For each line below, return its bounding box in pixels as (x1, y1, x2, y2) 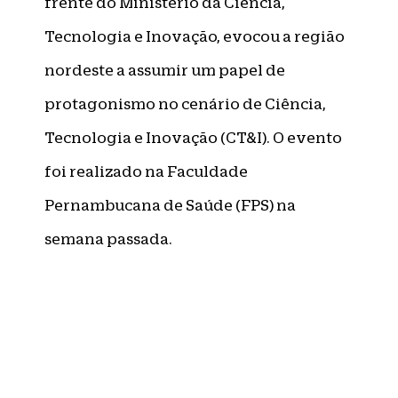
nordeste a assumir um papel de (44, 61, 285, 79)
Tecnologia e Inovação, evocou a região (44, 28, 345, 45)
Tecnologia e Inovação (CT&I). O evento (44, 129, 342, 147)
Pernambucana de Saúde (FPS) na (44, 196, 296, 214)
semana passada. (44, 230, 172, 248)
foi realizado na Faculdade (44, 163, 248, 180)
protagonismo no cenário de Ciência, (44, 95, 326, 113)
